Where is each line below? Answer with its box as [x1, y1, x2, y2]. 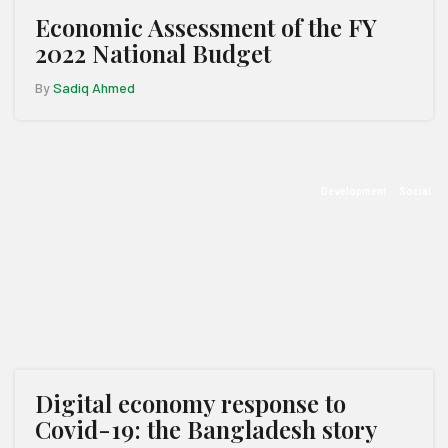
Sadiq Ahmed [53, 79, 135, 96]
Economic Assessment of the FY [35, 11, 377, 43]
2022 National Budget [35, 37, 271, 69]
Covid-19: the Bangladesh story [35, 413, 378, 445]
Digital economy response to [35, 387, 346, 419]
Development [321, 186, 386, 197]
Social [399, 186, 431, 197]
